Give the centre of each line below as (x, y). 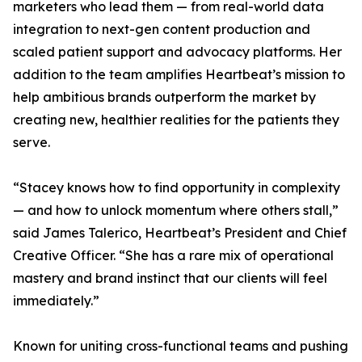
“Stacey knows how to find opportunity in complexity (177, 187)
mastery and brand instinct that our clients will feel (170, 278)
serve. (32, 142)
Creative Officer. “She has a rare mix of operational (173, 255)
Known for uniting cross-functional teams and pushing (181, 346)
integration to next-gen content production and (162, 29)
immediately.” (56, 301)
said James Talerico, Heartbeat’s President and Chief (180, 233)
